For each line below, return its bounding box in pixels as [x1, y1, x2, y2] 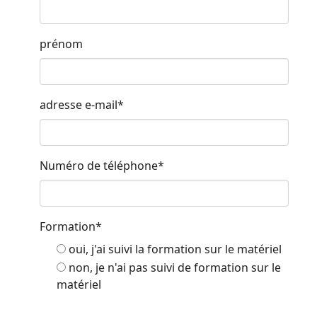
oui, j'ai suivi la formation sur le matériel [69, 241, 282, 257]
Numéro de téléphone [40, 157, 158, 173]
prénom [40, 35, 83, 52]
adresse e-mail [40, 96, 117, 113]
